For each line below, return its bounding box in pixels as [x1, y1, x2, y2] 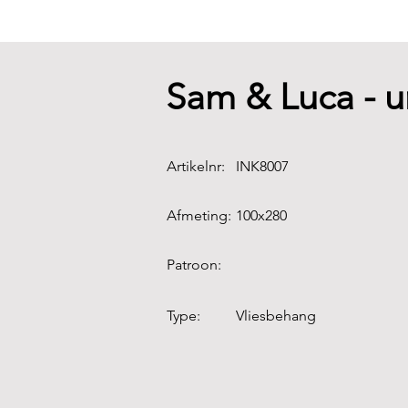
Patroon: [167, 256, 221, 273]
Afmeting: [167, 207, 231, 224]
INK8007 [236, 158, 289, 175]
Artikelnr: [167, 158, 225, 175]
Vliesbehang [236, 307, 316, 324]
